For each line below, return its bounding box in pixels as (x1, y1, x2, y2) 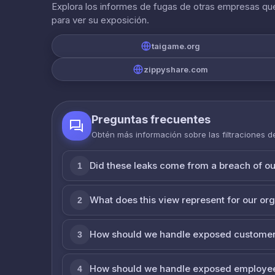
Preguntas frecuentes (91, 112, 211, 126)
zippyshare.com (143, 64, 208, 74)
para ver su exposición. (52, 14, 149, 26)
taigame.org (151, 41, 200, 51)
